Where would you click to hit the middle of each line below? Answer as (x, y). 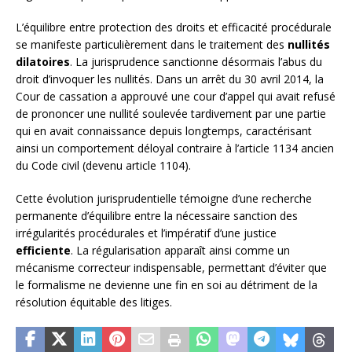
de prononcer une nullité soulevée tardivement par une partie (171, 113)
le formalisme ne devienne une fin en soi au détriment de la (167, 284)
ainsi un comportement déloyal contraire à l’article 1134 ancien (175, 148)
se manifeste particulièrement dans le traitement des (152, 44)
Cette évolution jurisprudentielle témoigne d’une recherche (164, 198)
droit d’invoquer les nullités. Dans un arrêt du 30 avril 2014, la (170, 79)
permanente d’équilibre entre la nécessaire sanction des (157, 215)
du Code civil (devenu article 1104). (103, 165)
